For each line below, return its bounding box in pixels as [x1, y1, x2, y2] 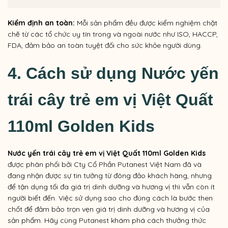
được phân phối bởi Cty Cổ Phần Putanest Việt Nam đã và [8, 160, 202, 169]
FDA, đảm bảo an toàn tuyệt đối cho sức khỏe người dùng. [8, 41, 202, 50]
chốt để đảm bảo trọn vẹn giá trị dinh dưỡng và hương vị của [8, 205, 210, 214]
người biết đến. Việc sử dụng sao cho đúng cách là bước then [8, 193, 213, 203]
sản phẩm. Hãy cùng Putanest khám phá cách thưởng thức [8, 216, 206, 225]
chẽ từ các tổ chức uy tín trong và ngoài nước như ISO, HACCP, [8, 30, 218, 39]
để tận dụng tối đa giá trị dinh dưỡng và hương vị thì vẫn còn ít [8, 182, 215, 192]
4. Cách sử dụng [8, 64, 141, 83]
